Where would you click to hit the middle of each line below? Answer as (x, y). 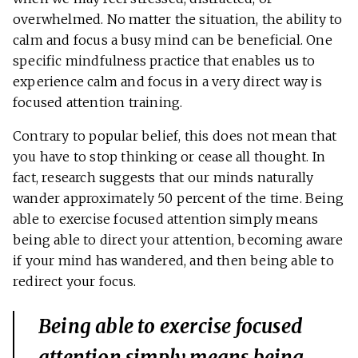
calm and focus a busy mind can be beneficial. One (173, 40)
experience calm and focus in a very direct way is (167, 81)
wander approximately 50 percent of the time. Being (179, 198)
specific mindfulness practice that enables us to (164, 60)
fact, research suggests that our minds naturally (163, 177)
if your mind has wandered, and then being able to (173, 260)
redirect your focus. (74, 281)
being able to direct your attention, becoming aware (178, 239)
